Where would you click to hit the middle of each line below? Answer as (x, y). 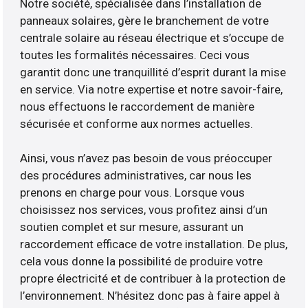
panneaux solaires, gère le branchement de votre (145, 21)
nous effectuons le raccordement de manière (137, 107)
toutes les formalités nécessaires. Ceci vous (135, 55)
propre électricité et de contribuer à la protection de (153, 279)
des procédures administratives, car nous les (136, 176)
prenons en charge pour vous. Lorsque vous (133, 193)
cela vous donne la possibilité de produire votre (142, 262)
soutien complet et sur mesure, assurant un (132, 227)
